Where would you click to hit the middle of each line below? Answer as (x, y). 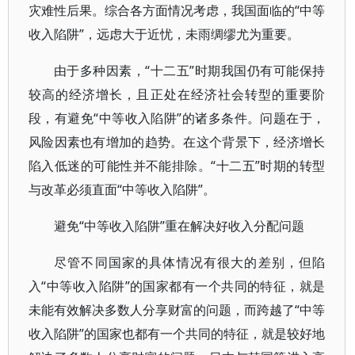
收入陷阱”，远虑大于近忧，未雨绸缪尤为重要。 (164, 34)
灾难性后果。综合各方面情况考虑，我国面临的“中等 (177, 10)
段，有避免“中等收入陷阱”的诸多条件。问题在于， (177, 118)
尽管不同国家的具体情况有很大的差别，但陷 (190, 262)
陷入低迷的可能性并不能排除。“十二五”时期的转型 (177, 166)
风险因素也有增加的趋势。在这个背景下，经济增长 (177, 142)
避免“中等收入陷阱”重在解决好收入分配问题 (179, 226)
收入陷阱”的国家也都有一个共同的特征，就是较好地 (177, 334)
